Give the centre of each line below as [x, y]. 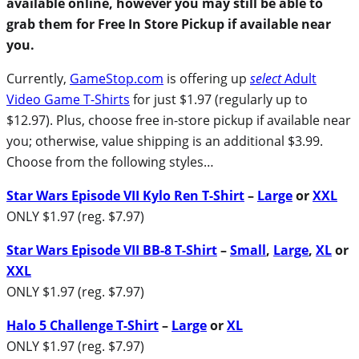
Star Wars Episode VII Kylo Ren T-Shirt [125, 195]
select [266, 78]
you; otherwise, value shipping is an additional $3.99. [165, 141]
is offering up [207, 78]
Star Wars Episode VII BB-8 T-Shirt [112, 250]
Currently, [38, 78]
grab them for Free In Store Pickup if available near [169, 24]
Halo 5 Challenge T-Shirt [83, 325]
